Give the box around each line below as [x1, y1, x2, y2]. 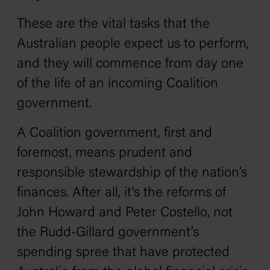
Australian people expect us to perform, [17, 37, 249, 51]
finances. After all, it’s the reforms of [17, 186, 226, 200]
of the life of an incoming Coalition [17, 77, 218, 91]
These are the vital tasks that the [17, 17, 210, 31]
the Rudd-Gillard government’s [17, 226, 199, 240]
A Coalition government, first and [17, 127, 212, 140]
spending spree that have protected [17, 246, 230, 260]
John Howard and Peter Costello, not [17, 206, 233, 220]
